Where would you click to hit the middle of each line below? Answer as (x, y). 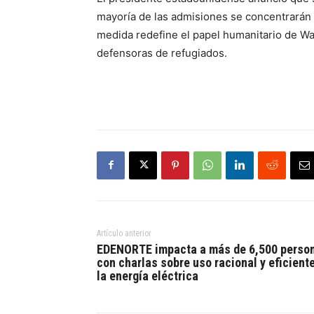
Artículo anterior (124, 233)
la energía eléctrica (148, 275)
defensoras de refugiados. (162, 53)
